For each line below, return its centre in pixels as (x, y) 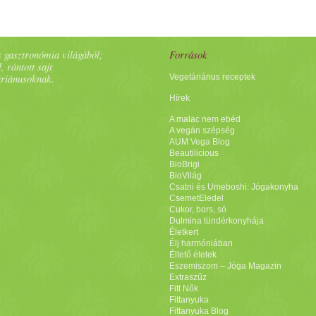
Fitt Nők (183, 288)
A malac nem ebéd (205, 119)
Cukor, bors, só (197, 209)
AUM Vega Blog (199, 142)
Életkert (183, 232)
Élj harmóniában (201, 243)
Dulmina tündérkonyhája (216, 221)
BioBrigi (184, 164)
